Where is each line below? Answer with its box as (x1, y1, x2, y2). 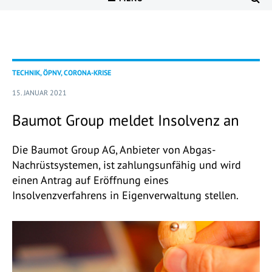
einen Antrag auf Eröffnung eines (12, 173, 169, 188)
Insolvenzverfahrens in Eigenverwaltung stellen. (12, 188, 239, 203)
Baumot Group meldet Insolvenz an (12, 110, 239, 131)
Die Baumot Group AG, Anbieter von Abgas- (12, 143, 216, 157)
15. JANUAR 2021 (12, 88, 67, 98)
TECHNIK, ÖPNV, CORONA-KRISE (12, 68, 111, 78)
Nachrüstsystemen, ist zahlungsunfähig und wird (12, 158, 241, 172)
